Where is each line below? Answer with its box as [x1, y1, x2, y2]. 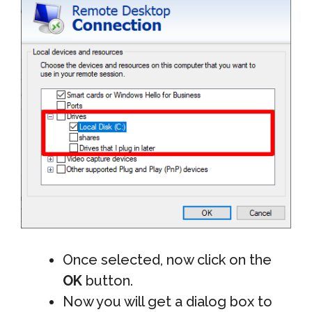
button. [82, 272, 133, 290]
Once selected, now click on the [63, 251, 272, 269]
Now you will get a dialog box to [63, 293, 272, 311]
